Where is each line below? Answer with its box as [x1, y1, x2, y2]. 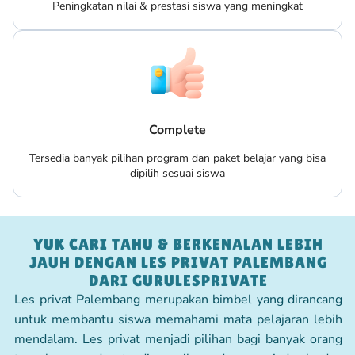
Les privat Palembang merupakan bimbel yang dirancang [14, 290, 342, 308]
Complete [149, 120, 206, 139]
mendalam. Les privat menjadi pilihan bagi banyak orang [14, 330, 342, 348]
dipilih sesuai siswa [130, 165, 225, 181]
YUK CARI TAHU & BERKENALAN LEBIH [33, 235, 323, 253]
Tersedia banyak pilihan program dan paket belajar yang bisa [29, 150, 326, 166]
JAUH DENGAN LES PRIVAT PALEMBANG [29, 253, 327, 271]
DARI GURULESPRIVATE [89, 271, 268, 289]
